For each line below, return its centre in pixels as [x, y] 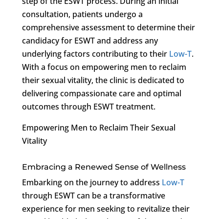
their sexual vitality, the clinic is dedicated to [103, 80]
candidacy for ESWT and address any [90, 40]
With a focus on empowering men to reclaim [104, 67]
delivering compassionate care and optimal [101, 93]
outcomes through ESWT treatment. [88, 106]
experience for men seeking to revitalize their [106, 208]
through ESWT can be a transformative [93, 195]
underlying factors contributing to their [95, 54]
